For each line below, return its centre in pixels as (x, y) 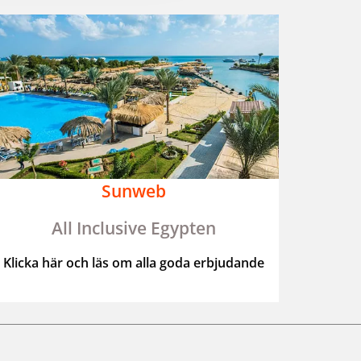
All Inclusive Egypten (133, 228)
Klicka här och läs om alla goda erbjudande (133, 262)
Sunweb (133, 191)
